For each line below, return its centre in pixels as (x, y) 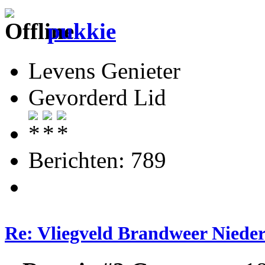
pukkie (82, 31)
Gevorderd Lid (97, 97)
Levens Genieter (104, 70)
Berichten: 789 (97, 160)
